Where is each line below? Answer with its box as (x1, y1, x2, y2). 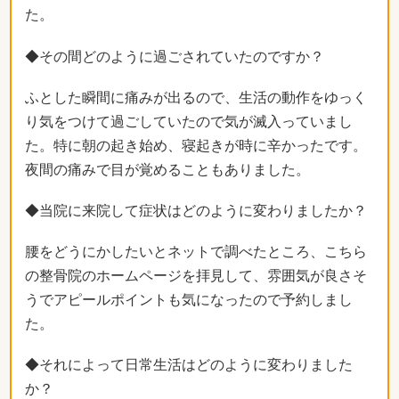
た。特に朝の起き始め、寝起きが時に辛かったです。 (25, 137, 367, 153)
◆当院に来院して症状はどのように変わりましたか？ (25, 202, 367, 218)
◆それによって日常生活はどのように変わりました (25, 357, 353, 373)
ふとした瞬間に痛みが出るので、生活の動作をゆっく (25, 89, 367, 105)
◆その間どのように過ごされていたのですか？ (25, 48, 324, 64)
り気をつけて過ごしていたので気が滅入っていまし (25, 113, 353, 129)
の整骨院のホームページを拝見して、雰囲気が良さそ (25, 268, 367, 284)
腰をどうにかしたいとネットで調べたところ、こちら (25, 244, 367, 260)
